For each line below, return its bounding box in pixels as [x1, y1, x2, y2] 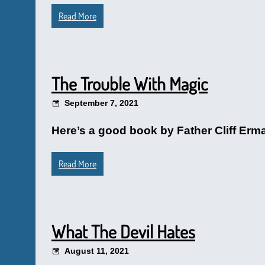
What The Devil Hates [51, 220, 195, 243]
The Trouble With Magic [51, 72, 208, 95]
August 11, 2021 [64, 246, 129, 256]
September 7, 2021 [64, 98, 138, 108]
